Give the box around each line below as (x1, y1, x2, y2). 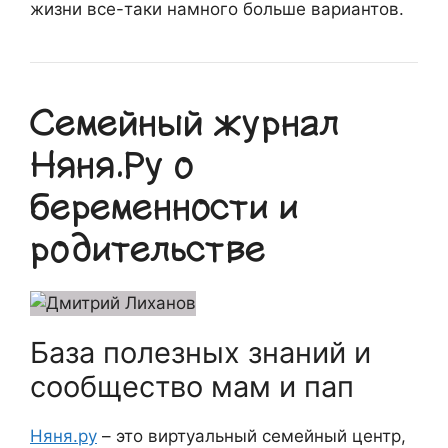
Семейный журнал (30, 100, 339, 146)
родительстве (30, 226, 266, 272)
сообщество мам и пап (30, 368, 354, 404)
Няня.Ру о (30, 142, 194, 188)
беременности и (30, 184, 299, 230)
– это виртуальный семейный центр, (97, 425, 406, 446)
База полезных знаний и (30, 334, 371, 370)
